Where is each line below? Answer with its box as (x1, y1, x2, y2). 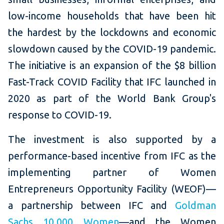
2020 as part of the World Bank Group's (8, 92, 216, 104)
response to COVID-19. (8, 109, 114, 121)
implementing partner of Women (8, 166, 216, 178)
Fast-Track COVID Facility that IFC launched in (8, 76, 216, 88)
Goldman (175, 199, 216, 211)
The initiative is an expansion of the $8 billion (8, 59, 216, 71)
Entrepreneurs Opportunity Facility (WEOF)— (8, 183, 216, 195)
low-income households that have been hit (8, 10, 216, 22)
